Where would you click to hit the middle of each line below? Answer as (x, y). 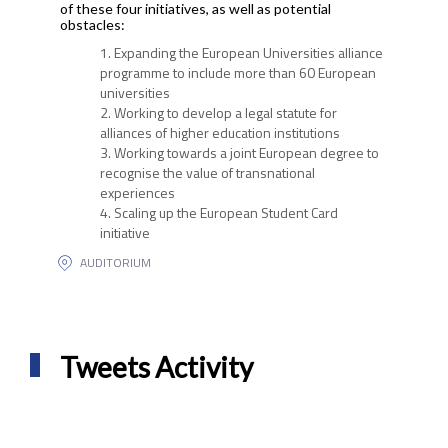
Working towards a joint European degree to (246, 152)
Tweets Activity (156, 367)
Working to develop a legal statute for (225, 112)
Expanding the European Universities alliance (248, 52)
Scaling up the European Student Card (225, 212)
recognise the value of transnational (207, 172)
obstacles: (92, 24)
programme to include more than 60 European (237, 72)
